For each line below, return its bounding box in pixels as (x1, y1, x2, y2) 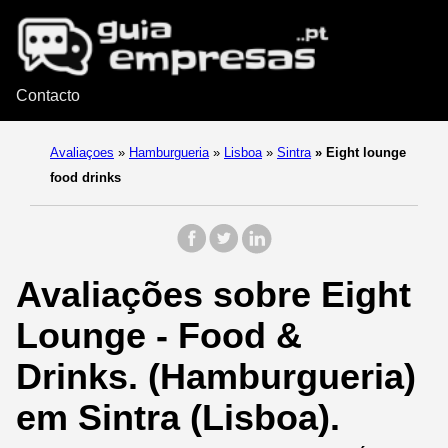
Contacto (16, 87, 80, 105)
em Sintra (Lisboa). (16, 397, 340, 439)
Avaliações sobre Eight (16, 274, 411, 316)
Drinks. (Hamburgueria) (16, 356, 416, 398)
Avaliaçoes (50, 145, 114, 161)
